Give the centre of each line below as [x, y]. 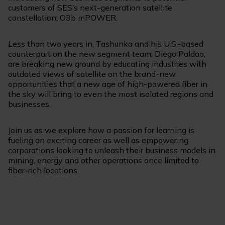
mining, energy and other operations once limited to [103, 160]
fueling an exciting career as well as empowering [98, 140]
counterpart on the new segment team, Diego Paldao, [107, 54]
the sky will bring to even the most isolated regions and [111, 94]
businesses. [29, 104]
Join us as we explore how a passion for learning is [101, 130]
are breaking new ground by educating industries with [107, 64]
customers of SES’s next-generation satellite [90, 8]
